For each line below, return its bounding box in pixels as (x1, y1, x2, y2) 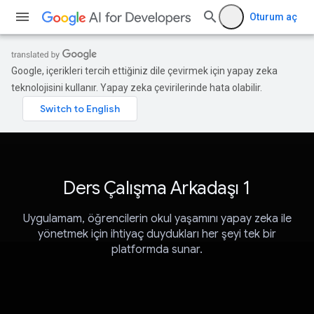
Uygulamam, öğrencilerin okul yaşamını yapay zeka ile (22, 212, 292, 226)
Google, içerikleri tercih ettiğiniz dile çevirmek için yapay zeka (11, 65, 278, 76)
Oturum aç (250, 11, 297, 22)
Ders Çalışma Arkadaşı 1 (63, 177, 251, 199)
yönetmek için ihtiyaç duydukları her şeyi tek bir (38, 227, 276, 242)
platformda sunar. (111, 243, 203, 257)
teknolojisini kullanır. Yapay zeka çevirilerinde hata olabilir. (11, 82, 262, 93)
